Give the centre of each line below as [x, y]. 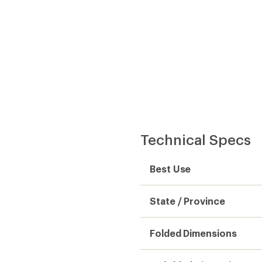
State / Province [187, 201]
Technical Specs [196, 139]
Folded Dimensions [193, 233]
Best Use [170, 169]
